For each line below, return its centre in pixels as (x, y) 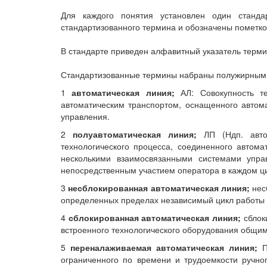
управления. (85, 116)
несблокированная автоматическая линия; (159, 188)
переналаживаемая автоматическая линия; (164, 247)
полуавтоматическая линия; (135, 134)
